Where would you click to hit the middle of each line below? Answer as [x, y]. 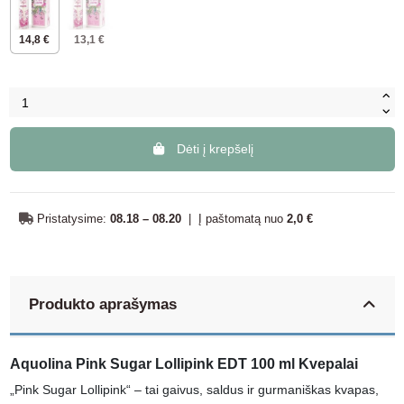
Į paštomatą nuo [242, 218]
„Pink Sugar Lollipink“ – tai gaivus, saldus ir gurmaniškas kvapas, [194, 389]
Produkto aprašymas [102, 304]
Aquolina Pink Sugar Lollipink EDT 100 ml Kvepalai [184, 363]
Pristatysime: [71, 218]
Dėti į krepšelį [215, 149]
